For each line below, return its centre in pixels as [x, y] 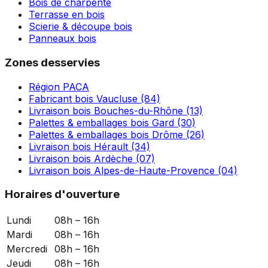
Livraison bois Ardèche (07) [92, 158]
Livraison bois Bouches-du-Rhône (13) [116, 110]
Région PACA [59, 86]
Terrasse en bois [67, 15]
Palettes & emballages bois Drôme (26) [117, 134]
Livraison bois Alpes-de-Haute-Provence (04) [133, 170]
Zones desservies [52, 62]
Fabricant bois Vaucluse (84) [95, 98]
